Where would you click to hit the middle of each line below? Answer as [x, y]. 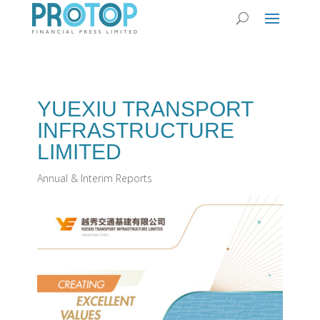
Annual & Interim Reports [94, 178]
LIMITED [79, 152]
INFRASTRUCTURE [135, 130]
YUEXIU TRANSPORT [145, 109]
